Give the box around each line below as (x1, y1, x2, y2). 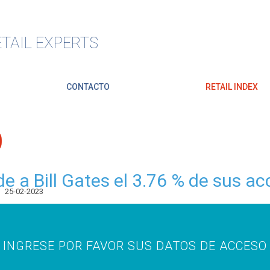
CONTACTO (66, 82, 110, 92)
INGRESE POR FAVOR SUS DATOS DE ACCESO (3, 239, 267, 253)
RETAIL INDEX (205, 82, 258, 92)
